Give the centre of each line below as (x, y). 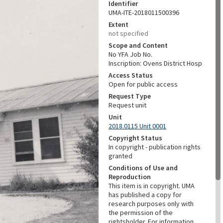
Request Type (130, 96)
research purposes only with (151, 204)
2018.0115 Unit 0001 (137, 126)
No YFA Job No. (130, 54)
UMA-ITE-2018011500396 (144, 12)
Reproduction (130, 177)
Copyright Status (135, 138)
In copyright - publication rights (155, 147)
